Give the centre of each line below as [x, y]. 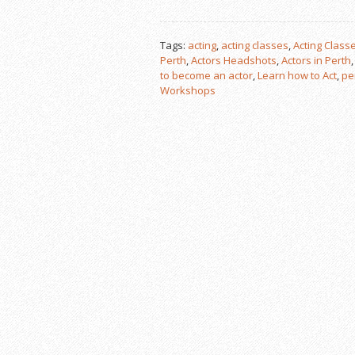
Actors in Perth [316, 61]
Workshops [188, 91]
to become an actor [206, 76]
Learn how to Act [297, 76]
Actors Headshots [234, 61]
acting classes [255, 46]
